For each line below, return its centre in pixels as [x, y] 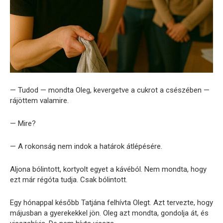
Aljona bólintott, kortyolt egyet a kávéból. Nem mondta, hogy [108, 169]
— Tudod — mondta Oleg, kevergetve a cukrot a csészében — [110, 90]
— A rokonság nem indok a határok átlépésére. [86, 147]
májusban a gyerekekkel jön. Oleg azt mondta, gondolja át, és [109, 213]
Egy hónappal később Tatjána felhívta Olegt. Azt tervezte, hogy [111, 203]
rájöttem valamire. [39, 101]
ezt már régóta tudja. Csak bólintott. [69, 180]
